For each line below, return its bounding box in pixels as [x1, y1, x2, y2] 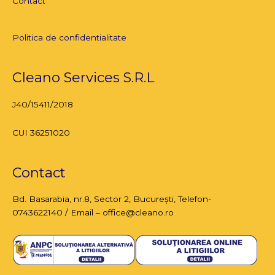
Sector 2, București [94, 194, 174, 204]
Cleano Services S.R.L [12, 69, 155, 87]
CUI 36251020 [12, 127, 70, 137]
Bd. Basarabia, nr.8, [12, 194, 94, 204]
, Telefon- [174, 194, 211, 204]
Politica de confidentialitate [12, 32, 126, 42]
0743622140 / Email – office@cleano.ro [12, 207, 174, 218]
